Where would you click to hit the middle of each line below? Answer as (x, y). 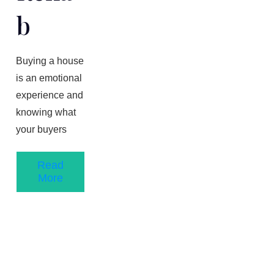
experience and (50, 95)
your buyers (41, 129)
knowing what (46, 112)
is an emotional (49, 78)
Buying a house (50, 61)
